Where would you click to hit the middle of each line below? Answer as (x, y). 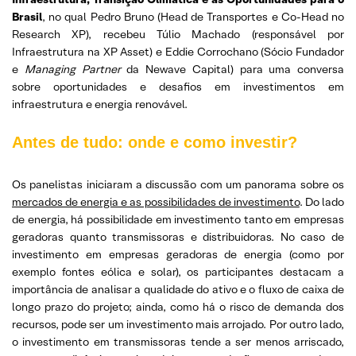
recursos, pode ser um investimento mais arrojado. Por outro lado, (178, 324)
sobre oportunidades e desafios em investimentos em (178, 87)
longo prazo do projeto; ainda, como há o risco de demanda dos (178, 307)
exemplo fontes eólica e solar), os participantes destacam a (178, 272)
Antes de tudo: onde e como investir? (155, 142)
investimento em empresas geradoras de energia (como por (178, 254)
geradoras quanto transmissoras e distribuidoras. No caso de (178, 237)
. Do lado (322, 202)
